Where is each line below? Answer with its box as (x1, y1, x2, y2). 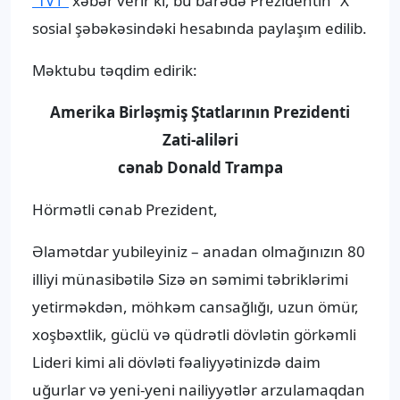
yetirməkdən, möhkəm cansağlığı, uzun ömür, (32, 296, 359, 318)
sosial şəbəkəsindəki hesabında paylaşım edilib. (32, 18, 367, 39)
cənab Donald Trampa (117, 157, 283, 179)
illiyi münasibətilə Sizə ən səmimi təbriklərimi (32, 269, 348, 290)
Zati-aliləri (162, 129, 238, 151)
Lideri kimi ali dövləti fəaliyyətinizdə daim (32, 352, 321, 373)
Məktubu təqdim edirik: (32, 60, 197, 81)
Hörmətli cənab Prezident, (32, 199, 218, 221)
